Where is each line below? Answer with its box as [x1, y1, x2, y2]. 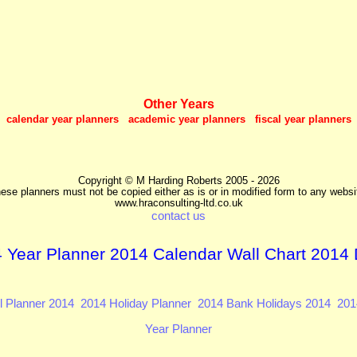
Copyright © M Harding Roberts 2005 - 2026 [77, 175, 280, 186]
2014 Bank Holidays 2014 [197, 296, 331, 310]
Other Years [143, 97, 214, 111]
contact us [151, 208, 206, 222]
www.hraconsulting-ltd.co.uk [114, 197, 243, 209]
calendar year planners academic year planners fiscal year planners [6, 114, 351, 125]
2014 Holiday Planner [80, 296, 191, 310]
